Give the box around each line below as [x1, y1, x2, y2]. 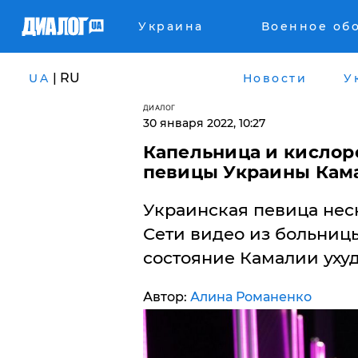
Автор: [142, 289, 190, 304]
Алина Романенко [189, 289, 312, 304]
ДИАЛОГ [142, 103, 176, 112]
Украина [138, 19, 204, 34]
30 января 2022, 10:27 [142, 116, 265, 130]
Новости [242, 70, 307, 86]
